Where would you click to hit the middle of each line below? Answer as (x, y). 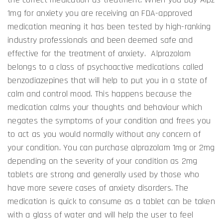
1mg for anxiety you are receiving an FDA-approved (100, 13)
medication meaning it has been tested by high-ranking (109, 26)
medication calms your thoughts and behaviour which (105, 107)
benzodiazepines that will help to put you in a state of (107, 80)
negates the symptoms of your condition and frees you (109, 120)
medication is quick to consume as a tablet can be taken (111, 201)
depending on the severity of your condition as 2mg (103, 161)
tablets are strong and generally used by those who (104, 174)
